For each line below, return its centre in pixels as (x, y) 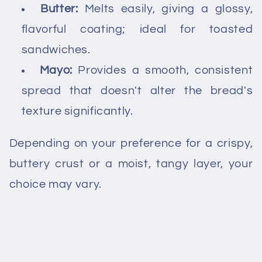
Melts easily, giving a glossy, (166, 9)
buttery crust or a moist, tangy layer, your (131, 164)
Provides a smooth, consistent (163, 70)
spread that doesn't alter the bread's (137, 91)
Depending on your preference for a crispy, (131, 144)
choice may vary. (55, 185)
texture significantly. (77, 111)
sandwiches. (56, 50)
